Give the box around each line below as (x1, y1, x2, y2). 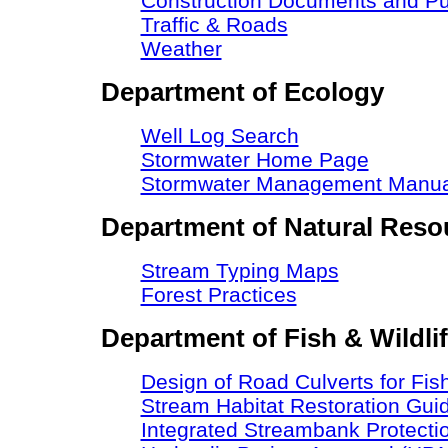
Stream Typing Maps (140, 259, 339, 282)
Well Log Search (140, 124, 299, 147)
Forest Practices (140, 283, 297, 306)
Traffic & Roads (140, 13, 288, 36)
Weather (140, 37, 222, 60)
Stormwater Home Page (140, 148, 369, 171)
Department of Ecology (100, 77, 384, 107)
